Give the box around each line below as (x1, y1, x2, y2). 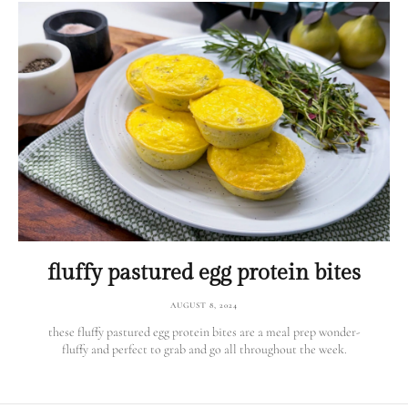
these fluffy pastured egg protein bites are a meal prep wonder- (47, 324, 361, 341)
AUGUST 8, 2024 (170, 301, 238, 311)
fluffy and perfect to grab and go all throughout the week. (61, 342, 347, 358)
